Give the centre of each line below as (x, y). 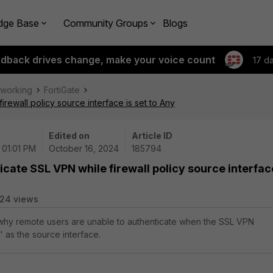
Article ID (152, 136)
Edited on (69, 136)
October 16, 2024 (84, 148)
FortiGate (62, 90)
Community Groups (106, 23)
